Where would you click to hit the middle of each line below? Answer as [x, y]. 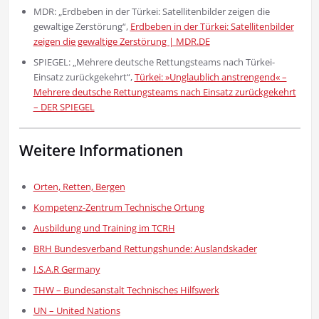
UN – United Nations [77, 310]
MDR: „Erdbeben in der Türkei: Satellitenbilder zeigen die [151, 11]
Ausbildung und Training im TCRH [104, 228]
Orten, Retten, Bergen [79, 186]
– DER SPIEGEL [64, 106]
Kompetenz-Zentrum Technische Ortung [119, 207]
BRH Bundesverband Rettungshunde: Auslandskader [145, 248]
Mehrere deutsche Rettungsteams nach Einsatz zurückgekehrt [164, 91]
